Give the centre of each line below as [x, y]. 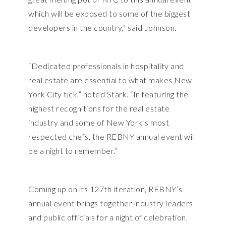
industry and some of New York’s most [99, 123]
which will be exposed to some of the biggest [109, 14]
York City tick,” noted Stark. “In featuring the [108, 94]
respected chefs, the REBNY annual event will [112, 137]
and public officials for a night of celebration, [108, 217]
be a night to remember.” [73, 151]
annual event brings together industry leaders [111, 203]
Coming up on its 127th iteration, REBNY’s [105, 189]
